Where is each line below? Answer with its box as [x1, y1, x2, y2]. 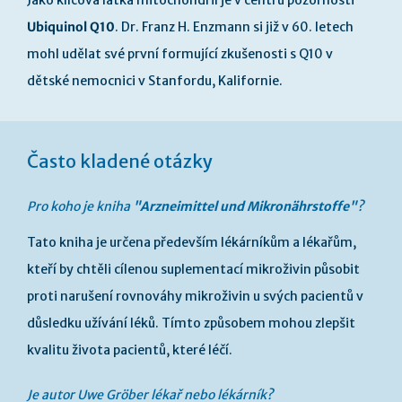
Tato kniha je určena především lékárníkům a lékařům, [27, 234, 356, 250]
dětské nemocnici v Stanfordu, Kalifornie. [27, 73, 283, 89]
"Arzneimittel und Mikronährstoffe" [133, 198, 357, 214]
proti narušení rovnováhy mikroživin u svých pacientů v [27, 288, 363, 304]
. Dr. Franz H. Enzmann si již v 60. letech [115, 19, 354, 35]
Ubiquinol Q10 [27, 19, 115, 35]
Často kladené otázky [27, 150, 213, 172]
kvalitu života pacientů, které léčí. [27, 342, 232, 358]
